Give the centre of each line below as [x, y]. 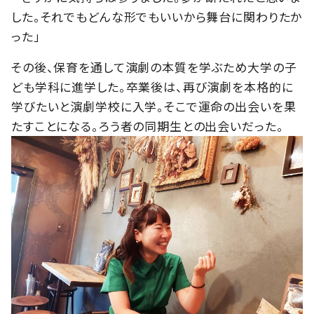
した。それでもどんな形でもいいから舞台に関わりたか [157, 16]
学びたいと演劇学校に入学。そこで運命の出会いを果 [154, 106]
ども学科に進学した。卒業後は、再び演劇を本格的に [152, 86]
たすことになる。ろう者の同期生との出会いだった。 [148, 125]
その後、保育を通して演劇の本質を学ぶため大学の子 [154, 67]
